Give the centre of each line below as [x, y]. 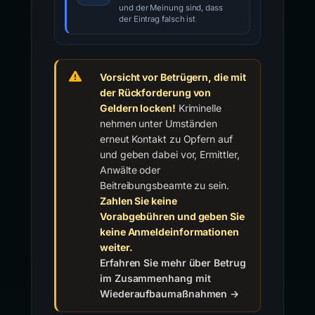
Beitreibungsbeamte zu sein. [165, 185]
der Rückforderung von [156, 92]
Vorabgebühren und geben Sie [172, 216]
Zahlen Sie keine [139, 201]
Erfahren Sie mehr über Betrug [173, 263]
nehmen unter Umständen [159, 123]
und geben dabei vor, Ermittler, [170, 154]
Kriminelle [198, 108]
